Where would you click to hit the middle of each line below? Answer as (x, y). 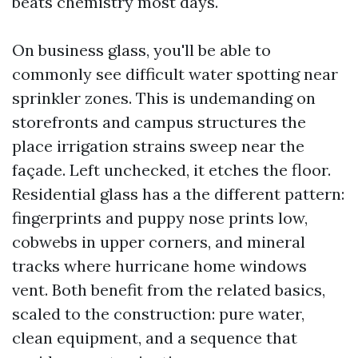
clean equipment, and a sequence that (155, 337)
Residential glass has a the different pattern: (178, 193)
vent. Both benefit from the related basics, (169, 289)
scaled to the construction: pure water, (158, 313)
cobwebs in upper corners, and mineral (159, 241)
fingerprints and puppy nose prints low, (160, 217)
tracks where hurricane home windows (159, 265)
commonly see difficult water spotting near (175, 74)
